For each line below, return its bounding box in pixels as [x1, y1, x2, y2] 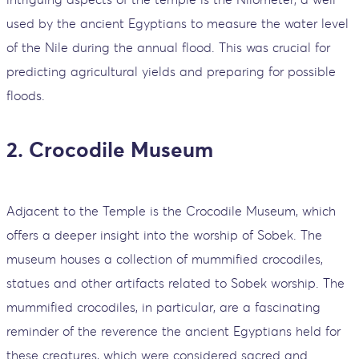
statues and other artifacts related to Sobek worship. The [6, 275, 345, 292]
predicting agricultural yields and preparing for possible [6, 63, 336, 80]
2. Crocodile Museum [6, 136, 213, 163]
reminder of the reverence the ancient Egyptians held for [6, 323, 341, 340]
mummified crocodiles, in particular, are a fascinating [6, 299, 321, 316]
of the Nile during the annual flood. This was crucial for [6, 39, 330, 56]
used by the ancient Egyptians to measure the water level [6, 15, 349, 32]
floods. [6, 87, 45, 104]
